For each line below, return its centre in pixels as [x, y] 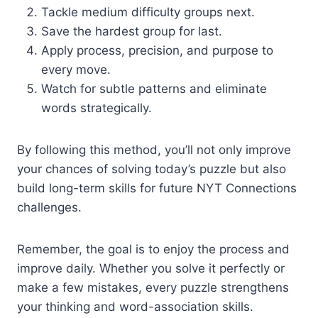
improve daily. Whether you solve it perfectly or [151, 269]
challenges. [49, 208]
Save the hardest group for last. [132, 32]
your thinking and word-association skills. [135, 307]
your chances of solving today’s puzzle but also [152, 169]
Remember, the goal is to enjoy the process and [153, 250]
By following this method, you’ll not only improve [154, 150]
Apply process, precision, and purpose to [157, 51]
